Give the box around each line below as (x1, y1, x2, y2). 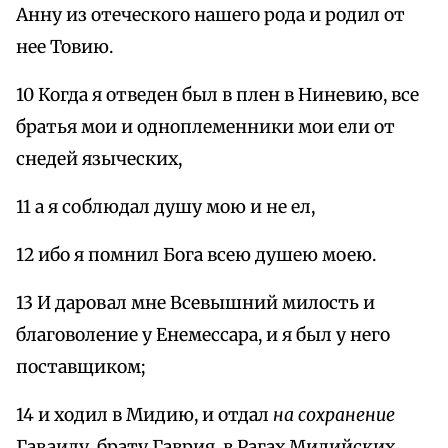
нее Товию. (16, 36, 113, 59)
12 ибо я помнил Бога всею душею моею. (16, 244, 376, 267)
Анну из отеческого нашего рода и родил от (16, 4, 405, 27)
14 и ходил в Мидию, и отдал (16, 404, 273, 427)
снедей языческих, (16, 148, 182, 171)
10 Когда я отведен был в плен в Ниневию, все (16, 84, 419, 107)
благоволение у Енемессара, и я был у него (16, 324, 390, 347)
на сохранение (273, 404, 395, 427)
